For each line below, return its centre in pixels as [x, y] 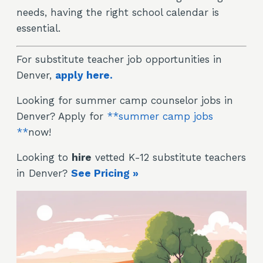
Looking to [44, 157]
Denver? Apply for [62, 116]
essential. [38, 28]
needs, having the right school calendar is [118, 12]
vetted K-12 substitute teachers [169, 157]
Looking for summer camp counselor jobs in [125, 100]
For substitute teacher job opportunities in [119, 59]
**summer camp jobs [160, 116]
